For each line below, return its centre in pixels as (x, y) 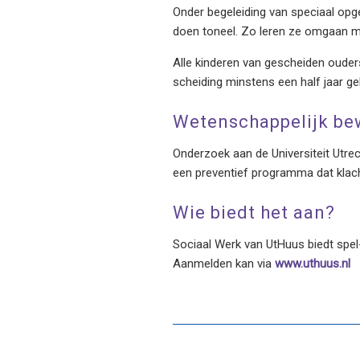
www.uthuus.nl (313, 264)
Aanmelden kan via (224, 264)
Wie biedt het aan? (254, 213)
